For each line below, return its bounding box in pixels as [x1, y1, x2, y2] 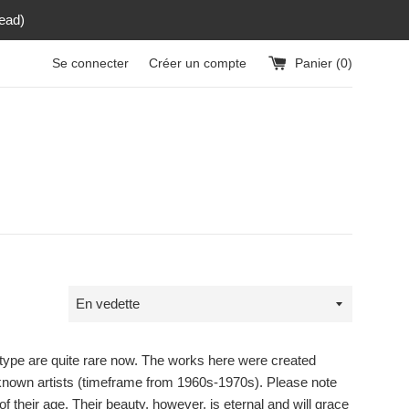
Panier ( [295, 56, 341, 70]
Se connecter [52, 56, 129, 70]
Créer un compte [149, 56, 246, 70]
